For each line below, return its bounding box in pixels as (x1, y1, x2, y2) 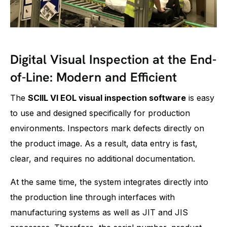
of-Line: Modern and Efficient (10, 69, 177, 86)
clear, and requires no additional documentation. (10, 154, 195, 164)
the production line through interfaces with (10, 192, 175, 203)
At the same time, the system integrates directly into (10, 177, 208, 187)
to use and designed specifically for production (10, 108, 190, 119)
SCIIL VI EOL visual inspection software (28, 93, 186, 103)
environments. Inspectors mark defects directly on (10, 123, 204, 134)
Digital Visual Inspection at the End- (10, 51, 216, 68)
